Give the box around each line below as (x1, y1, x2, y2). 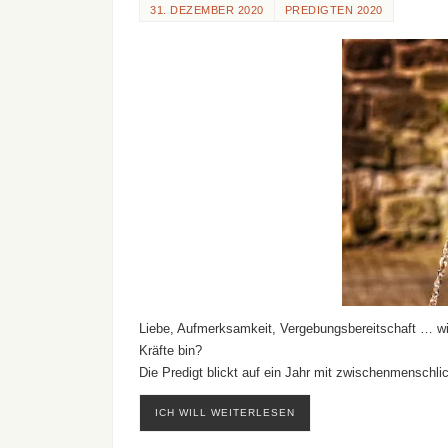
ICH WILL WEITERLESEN (155, 407, 295, 419)
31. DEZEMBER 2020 (150, 3, 264, 16)
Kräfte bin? (139, 343, 202, 359)
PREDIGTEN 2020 (284, 3, 383, 16)
